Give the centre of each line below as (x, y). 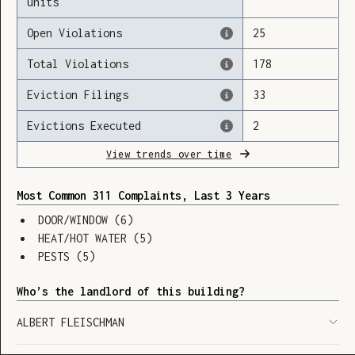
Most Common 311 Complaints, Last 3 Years (144, 196)
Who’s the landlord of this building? (131, 292)
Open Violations (75, 33)
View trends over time (169, 155)
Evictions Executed (84, 126)
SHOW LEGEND (172, 335)
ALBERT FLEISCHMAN (71, 323)
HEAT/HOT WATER (83, 239)
